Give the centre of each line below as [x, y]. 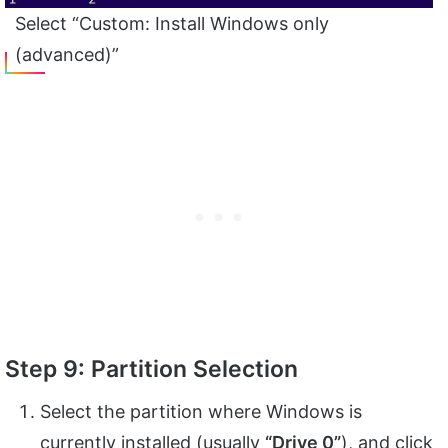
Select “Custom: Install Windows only [172, 23]
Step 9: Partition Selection [151, 368]
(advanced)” [67, 54]
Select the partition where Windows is [201, 412]
